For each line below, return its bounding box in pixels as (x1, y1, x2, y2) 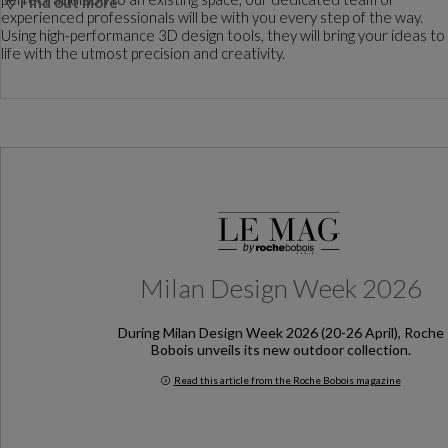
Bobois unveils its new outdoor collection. (150, 340, 411, 358)
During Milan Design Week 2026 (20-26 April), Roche (117, 323, 444, 341)
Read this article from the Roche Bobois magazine (173, 373, 401, 386)
